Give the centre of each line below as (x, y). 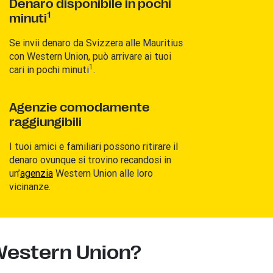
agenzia (36, 173)
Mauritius (162, 42)
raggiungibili (45, 122)
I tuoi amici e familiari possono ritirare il (93, 146)
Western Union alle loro (103, 173)
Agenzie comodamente (79, 107)
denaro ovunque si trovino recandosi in (90, 159)
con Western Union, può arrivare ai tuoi (90, 56)
